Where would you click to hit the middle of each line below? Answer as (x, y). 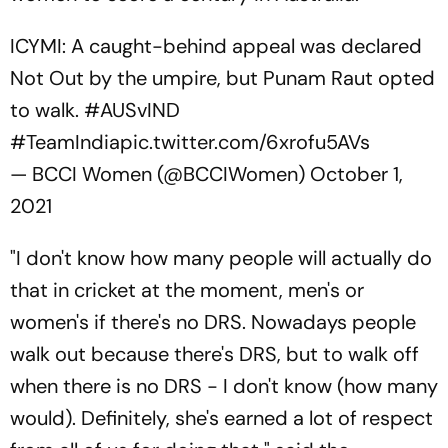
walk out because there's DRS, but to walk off (214, 354)
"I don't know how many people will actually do (221, 258)
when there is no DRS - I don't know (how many (224, 386)
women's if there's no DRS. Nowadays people (213, 322)
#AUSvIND (132, 110)
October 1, (356, 174)
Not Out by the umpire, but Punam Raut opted (222, 78)
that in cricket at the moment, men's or (187, 290)
